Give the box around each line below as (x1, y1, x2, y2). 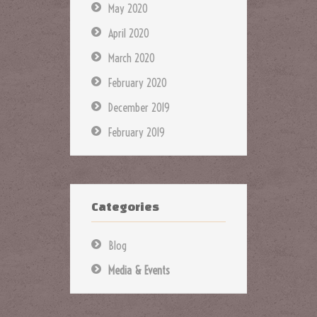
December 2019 (108, 100, 170, 115)
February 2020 (108, 75, 167, 90)
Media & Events (108, 263, 170, 277)
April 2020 (108, 25, 149, 40)
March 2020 (108, 50, 155, 65)
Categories (91, 199, 159, 213)
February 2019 (108, 125, 165, 139)
